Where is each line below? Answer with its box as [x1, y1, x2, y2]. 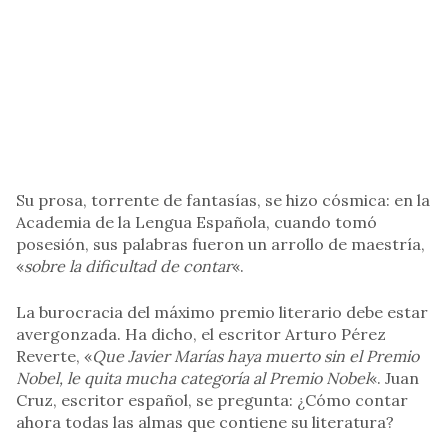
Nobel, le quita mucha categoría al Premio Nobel [16, 368, 369, 389]
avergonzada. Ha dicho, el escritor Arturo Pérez [16, 324, 386, 345]
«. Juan [369, 368, 419, 389]
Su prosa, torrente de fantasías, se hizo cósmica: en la [16, 190, 430, 211]
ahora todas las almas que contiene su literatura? [16, 412, 394, 433]
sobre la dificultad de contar [24, 256, 232, 277]
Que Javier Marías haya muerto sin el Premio [92, 346, 419, 367]
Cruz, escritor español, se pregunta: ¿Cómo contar [16, 390, 408, 411]
